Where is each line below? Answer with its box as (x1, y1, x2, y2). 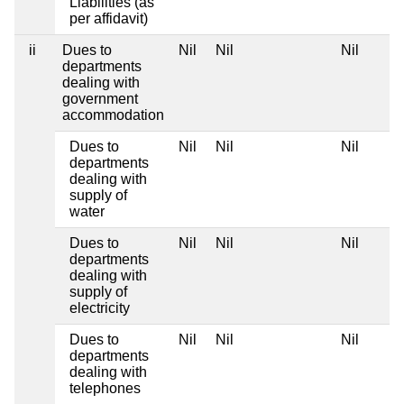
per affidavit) (69, 10, 148, 26)
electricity (69, 299, 130, 316)
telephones (69, 380, 141, 396)
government (62, 90, 138, 106)
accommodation (62, 106, 164, 123)
